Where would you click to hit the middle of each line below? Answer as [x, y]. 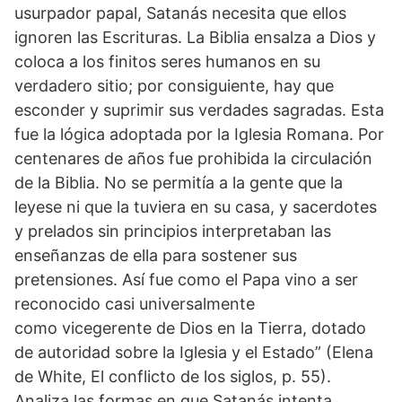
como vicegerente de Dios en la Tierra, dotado [190, 328]
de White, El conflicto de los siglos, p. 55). [173, 376]
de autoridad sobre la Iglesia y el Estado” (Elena [194, 352]
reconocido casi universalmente [135, 304]
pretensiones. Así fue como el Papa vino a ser [186, 280]
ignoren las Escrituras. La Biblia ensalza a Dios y [195, 37]
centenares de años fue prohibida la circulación [193, 158]
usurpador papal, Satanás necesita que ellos [180, 13]
